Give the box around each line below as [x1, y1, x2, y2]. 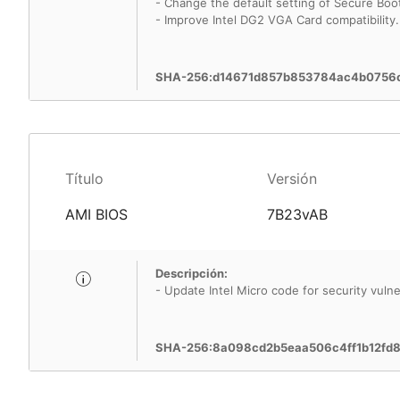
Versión [266, 170, 317, 187]
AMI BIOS [65, 205, 128, 223]
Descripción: [155, 266, 228, 280]
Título [65, 170, 104, 187]
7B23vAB [266, 205, 328, 223]
